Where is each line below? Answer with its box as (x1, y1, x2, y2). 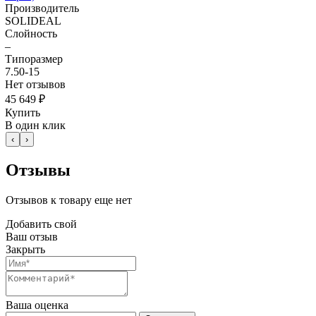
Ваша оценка (6, 299, 68, 312)
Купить (5, 107, 40, 119)
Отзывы (6, 161, 71, 180)
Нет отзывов (5, 78, 66, 91)
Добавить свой (6, 218, 77, 231)
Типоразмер (5, 53, 63, 66)
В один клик (5, 119, 66, 132)
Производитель (5, 2, 79, 15)
